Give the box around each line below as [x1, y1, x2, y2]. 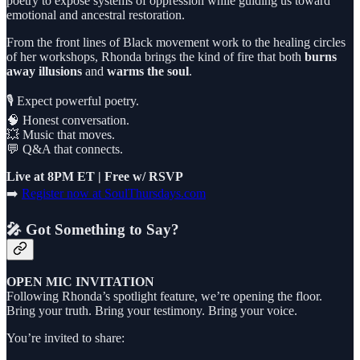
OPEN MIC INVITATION [6, 275, 154, 289]
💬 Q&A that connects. [6, 141, 123, 156]
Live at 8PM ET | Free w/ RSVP [6, 169, 183, 183]
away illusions [6, 63, 82, 78]
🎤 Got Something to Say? [6, 220, 179, 238]
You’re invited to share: [6, 331, 125, 346]
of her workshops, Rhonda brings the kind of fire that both [6, 49, 305, 63]
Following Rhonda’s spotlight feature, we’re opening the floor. [6, 289, 322, 304]
